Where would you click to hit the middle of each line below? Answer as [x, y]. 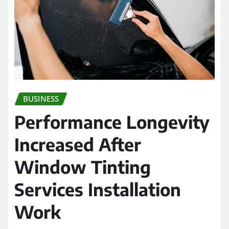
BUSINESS [41, 98]
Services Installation [98, 189]
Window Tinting [83, 166]
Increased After [78, 144]
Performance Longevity [112, 121]
